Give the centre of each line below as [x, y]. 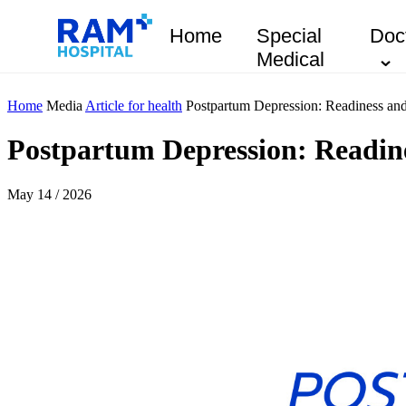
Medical [291, 59]
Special [290, 36]
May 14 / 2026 [49, 194]
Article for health [134, 106]
